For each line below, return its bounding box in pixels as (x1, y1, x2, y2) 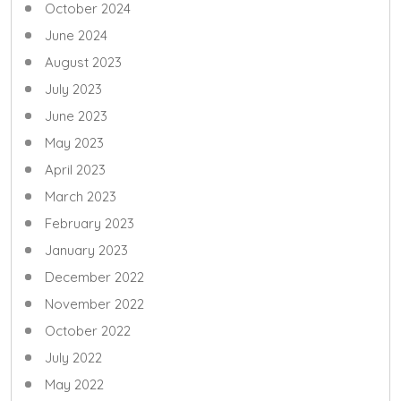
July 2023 (45, 80, 102, 98)
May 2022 (45, 375, 104, 393)
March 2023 (45, 187, 116, 205)
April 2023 (45, 160, 106, 178)
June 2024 (45, 26, 107, 44)
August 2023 (45, 53, 122, 71)
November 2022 (45, 294, 144, 312)
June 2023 (45, 107, 107, 124)
